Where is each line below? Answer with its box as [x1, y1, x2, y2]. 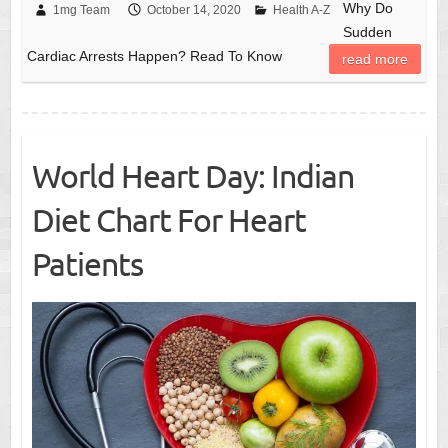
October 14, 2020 [146, 2, 241, 17]
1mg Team [52, 2, 110, 17]
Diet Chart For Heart [31, 199, 306, 239]
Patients [31, 243, 143, 283]
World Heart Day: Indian [31, 155, 354, 195]
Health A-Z [272, 2, 330, 17]
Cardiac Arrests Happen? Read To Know [26, 47, 282, 64]
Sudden [343, 23, 393, 40]
